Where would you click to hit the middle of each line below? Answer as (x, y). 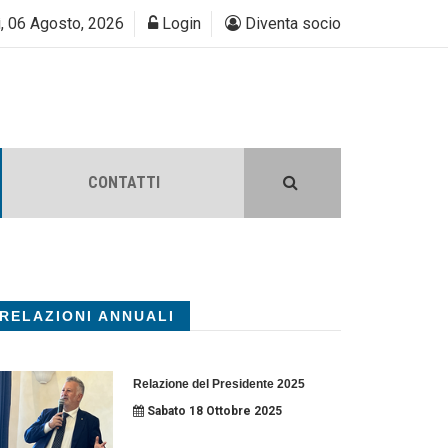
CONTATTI (124, 182)
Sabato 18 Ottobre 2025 (212, 411)
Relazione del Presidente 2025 (218, 384)
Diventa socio (291, 23)
